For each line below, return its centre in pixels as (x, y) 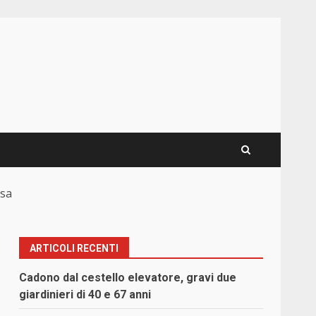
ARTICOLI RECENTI (74, 249)
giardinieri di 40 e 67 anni (85, 295)
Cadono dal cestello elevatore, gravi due (128, 278)
